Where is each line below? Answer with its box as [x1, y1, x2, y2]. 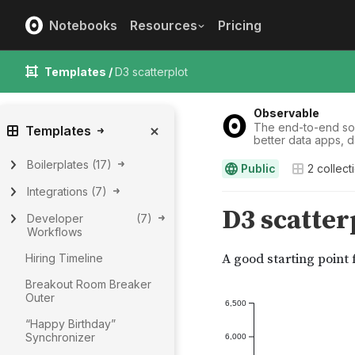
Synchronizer [25, 330, 95, 344]
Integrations [27, 185, 88, 198]
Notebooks [49, 17, 117, 33]
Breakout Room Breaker [25, 277, 151, 291]
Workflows [27, 225, 82, 239]
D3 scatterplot [115, 65, 188, 78]
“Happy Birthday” [25, 317, 116, 330]
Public [241, 162, 276, 175]
